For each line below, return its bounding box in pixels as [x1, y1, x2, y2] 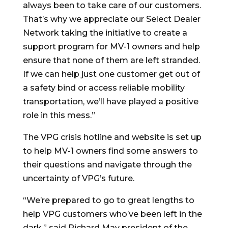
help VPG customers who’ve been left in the [22, 209, 202, 219]
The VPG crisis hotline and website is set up [22, 132, 202, 142]
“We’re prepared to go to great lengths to [22, 195, 194, 205]
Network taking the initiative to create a [22, 27, 187, 38]
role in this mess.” [22, 110, 95, 120]
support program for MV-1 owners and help [22, 41, 200, 51]
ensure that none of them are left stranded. [22, 55, 200, 65]
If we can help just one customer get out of [22, 69, 200, 79]
